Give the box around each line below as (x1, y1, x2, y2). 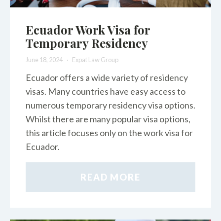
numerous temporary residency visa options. (26, 100, 195, 111)
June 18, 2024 (26, 55, 64, 64)
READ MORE (80, 172, 141, 183)
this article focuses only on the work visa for (26, 127, 193, 139)
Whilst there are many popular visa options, (26, 113, 190, 125)
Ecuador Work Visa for (26, 21, 150, 37)
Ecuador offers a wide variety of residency (26, 72, 188, 83)
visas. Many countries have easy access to (26, 86, 185, 97)
